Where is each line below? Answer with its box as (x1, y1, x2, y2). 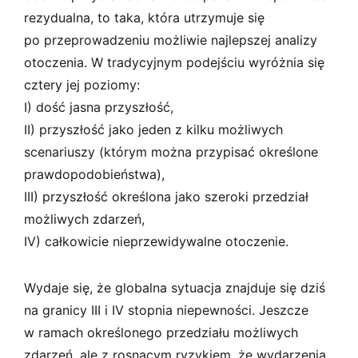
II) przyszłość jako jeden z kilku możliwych (24, 121, 283, 137)
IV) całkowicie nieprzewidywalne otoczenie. (24, 233, 288, 249)
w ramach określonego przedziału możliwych (24, 324, 298, 340)
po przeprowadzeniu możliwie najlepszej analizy (24, 31, 317, 48)
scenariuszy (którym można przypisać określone (24, 143, 318, 160)
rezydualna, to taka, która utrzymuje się (24, 9, 265, 26)
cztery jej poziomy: (24, 76, 140, 93)
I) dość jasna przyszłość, (24, 98, 173, 115)
